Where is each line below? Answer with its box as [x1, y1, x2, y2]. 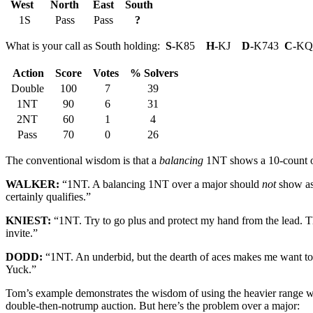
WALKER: [6, 177, 62, 190]
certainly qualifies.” [6, 190, 91, 203]
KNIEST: [6, 214, 54, 226]
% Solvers [127, 66, 178, 79]
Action [8, 66, 50, 79]
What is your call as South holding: [6, 39, 163, 52]
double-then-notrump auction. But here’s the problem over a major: [6, 299, 300, 312]
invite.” [6, 226, 38, 239]
